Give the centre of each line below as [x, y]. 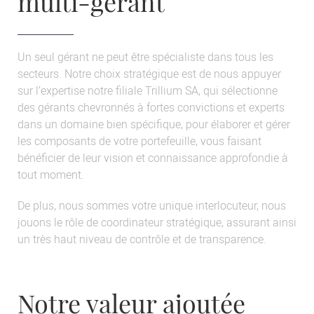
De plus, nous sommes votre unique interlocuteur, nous [152, 206]
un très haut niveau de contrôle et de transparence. [142, 239]
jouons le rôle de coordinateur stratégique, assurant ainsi [157, 223]
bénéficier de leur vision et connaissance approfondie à [153, 158]
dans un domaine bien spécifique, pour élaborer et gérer [154, 124]
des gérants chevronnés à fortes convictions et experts [151, 108]
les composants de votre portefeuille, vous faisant [139, 141]
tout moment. [51, 175]
